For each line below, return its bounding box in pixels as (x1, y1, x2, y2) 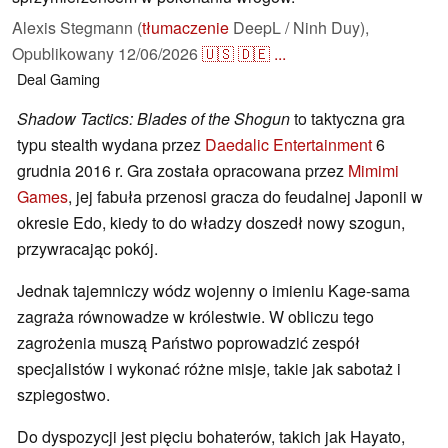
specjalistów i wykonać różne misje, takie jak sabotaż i (17, 357, 401, 381)
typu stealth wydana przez (17, 133, 205, 157)
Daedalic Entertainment (205, 133, 372, 157)
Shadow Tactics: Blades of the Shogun (17, 107, 290, 131)
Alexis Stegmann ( (12, 16, 142, 40)
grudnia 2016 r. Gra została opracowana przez (17, 159, 348, 183)
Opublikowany (12, 42, 118, 66)
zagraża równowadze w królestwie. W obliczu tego (17, 305, 374, 329)
